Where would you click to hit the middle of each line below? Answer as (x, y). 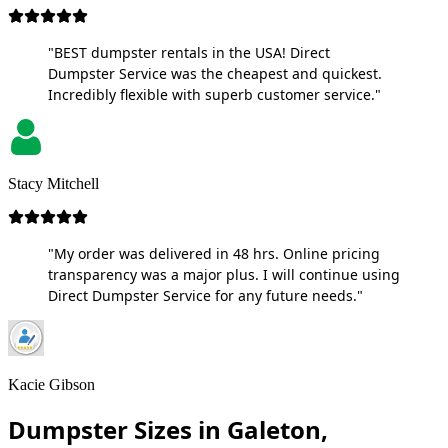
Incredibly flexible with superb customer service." (214, 94)
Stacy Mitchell (53, 183)
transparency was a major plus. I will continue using (224, 274)
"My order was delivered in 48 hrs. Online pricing (214, 253)
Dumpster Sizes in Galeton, (168, 429)
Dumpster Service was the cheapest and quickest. (215, 73)
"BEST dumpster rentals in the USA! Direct (189, 52)
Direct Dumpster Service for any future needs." (205, 295)
